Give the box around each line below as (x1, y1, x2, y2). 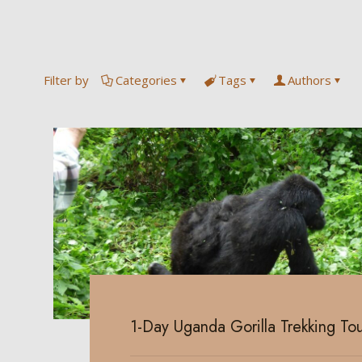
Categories (116, 71, 177, 88)
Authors (288, 71, 331, 88)
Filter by (44, 71, 89, 88)
